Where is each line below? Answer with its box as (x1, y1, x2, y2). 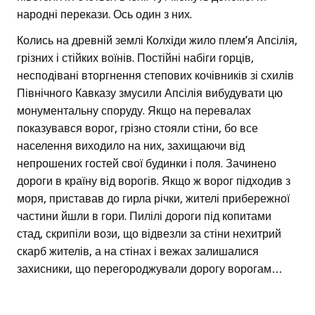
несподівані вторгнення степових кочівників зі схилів (17, 69, 294, 83)
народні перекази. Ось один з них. (17, 8, 192, 22)
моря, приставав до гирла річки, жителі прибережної (17, 192, 290, 206)
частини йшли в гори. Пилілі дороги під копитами (17, 210, 271, 224)
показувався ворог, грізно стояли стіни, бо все (17, 122, 258, 136)
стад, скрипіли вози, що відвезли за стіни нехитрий (17, 227, 281, 241)
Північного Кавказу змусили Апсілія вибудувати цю (17, 86, 283, 101)
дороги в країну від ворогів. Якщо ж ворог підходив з (17, 174, 290, 188)
